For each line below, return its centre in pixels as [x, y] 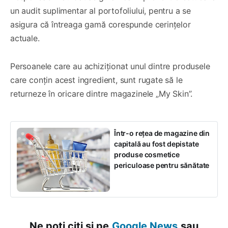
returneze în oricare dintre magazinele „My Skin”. [102, 94]
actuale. [25, 38]
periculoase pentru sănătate [162, 165]
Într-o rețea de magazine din [162, 133]
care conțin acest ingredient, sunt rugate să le [96, 80]
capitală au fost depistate [156, 144]
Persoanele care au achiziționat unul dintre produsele [110, 66]
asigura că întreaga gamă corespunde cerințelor [101, 25]
